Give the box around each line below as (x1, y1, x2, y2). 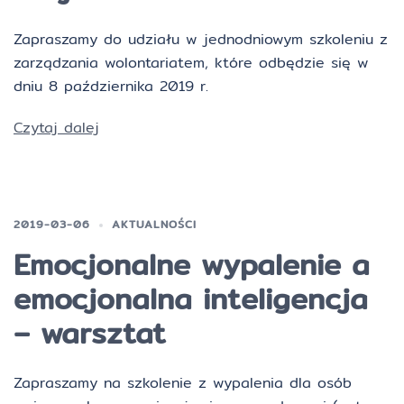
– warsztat (14, 310, 166, 355)
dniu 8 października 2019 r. (14, 75, 208, 97)
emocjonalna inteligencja (14, 276, 368, 321)
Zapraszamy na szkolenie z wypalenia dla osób (14, 372, 352, 394)
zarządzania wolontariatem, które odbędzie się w (14, 51, 369, 74)
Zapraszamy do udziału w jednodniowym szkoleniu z (14, 28, 388, 50)
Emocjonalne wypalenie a (14, 242, 370, 287)
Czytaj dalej (14, 116, 99, 139)
